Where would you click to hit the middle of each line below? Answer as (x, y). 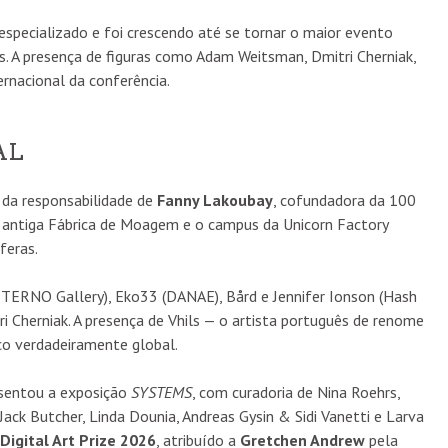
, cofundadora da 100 (344, 199)
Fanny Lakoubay (215, 199)
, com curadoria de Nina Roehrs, (296, 391)
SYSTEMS (161, 391)
